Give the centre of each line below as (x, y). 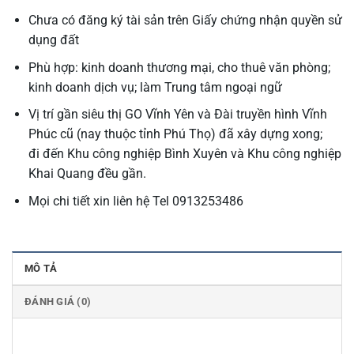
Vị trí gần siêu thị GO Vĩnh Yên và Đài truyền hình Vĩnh (177, 115)
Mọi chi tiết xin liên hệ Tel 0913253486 (136, 201)
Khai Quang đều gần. (87, 174)
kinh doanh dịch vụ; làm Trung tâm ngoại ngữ (155, 87)
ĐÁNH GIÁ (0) (58, 301)
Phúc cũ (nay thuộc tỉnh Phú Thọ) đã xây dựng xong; (175, 134)
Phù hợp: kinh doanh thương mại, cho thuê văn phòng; (179, 67)
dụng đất (53, 40)
